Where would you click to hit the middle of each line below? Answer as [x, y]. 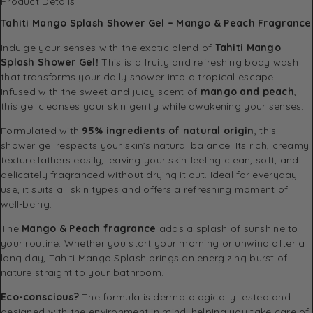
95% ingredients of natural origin [168, 130]
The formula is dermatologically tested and [184, 297]
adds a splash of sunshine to [227, 228]
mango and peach [247, 91]
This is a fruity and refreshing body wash [198, 62]
